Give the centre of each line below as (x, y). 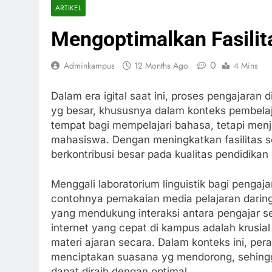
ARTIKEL (68, 8)
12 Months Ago (161, 66)
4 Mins (246, 66)
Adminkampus (89, 66)
